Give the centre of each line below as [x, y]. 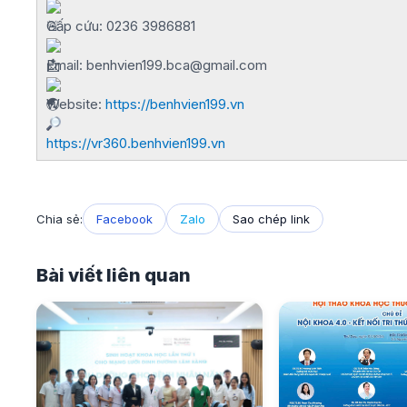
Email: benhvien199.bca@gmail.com [157, 65]
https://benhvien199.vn [175, 104]
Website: [76, 104]
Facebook [124, 219]
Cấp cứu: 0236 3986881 [121, 26]
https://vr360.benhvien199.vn [136, 143]
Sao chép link [271, 219]
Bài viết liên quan [114, 275]
